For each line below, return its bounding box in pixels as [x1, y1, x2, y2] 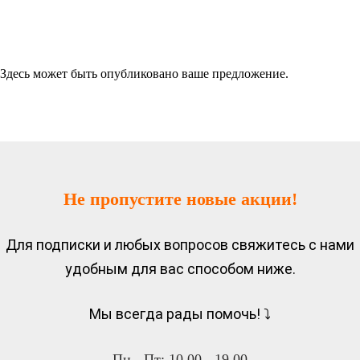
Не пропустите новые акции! [63, 189, 297, 210]
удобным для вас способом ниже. [64, 260, 296, 278]
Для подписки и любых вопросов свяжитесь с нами [6, 236, 354, 254]
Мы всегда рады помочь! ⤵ [89, 305, 271, 323]
